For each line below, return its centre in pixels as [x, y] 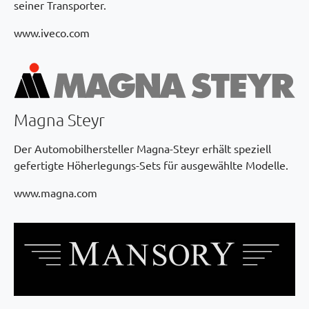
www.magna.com [56, 193]
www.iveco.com [52, 32]
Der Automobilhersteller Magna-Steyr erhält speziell [142, 149]
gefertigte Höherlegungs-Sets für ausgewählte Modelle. [151, 165]
